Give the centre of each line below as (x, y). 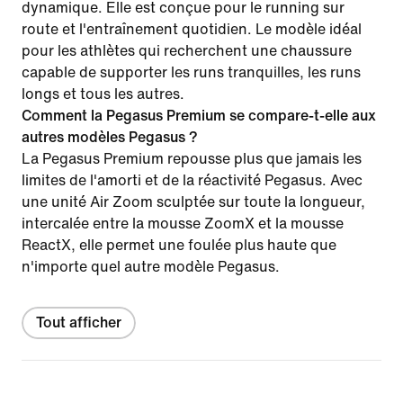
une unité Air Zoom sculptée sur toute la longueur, (193, 201)
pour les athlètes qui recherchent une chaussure (187, 50)
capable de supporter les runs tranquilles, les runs (191, 72)
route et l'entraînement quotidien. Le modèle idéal (192, 29)
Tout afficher (79, 322)
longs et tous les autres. (103, 94)
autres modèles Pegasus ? (110, 137)
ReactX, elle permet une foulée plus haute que (179, 245)
